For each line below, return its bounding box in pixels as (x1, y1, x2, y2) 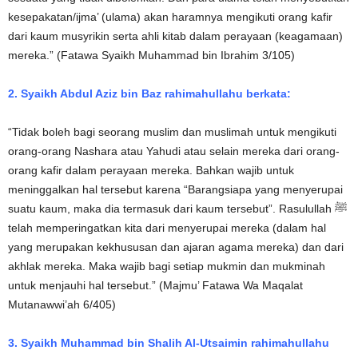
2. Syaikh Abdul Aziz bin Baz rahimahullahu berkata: (8, 86, 291, 100)
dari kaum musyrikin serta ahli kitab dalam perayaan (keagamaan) (8, 29, 343, 42)
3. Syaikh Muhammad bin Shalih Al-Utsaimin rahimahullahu (8, 336, 329, 349)
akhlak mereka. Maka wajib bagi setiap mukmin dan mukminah (8, 259, 325, 272)
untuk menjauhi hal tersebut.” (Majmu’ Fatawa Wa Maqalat (8, 278, 303, 292)
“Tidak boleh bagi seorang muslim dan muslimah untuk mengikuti (8, 125, 336, 138)
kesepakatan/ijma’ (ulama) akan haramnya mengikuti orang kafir (8, 10, 332, 23)
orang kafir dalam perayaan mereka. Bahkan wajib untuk (8, 163, 294, 177)
